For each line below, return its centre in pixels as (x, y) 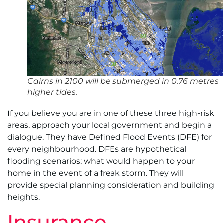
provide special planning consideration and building (111, 185)
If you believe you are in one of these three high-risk (111, 113)
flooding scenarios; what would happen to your (101, 161)
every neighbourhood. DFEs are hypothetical (97, 149)
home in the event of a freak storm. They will (96, 173)
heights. (24, 197)
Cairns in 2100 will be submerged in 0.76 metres (123, 81)
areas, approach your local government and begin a (110, 125)
